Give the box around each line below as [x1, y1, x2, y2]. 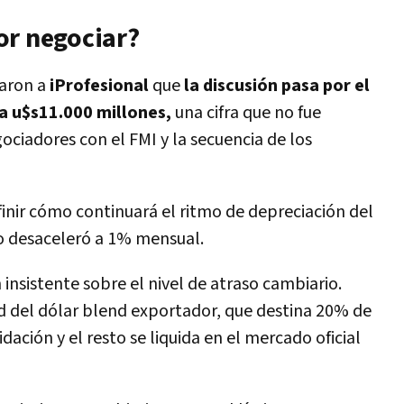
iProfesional [50, 74, 149, 97]
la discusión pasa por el [180, 74, 370, 97]
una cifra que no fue [171, 101, 321, 124]
